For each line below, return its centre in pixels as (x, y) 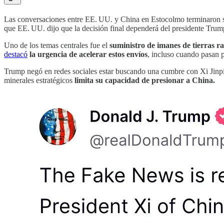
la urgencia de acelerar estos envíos (88, 54)
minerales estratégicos (39, 80)
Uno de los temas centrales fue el (57, 45)
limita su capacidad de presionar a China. (145, 80)
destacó (16, 54)
